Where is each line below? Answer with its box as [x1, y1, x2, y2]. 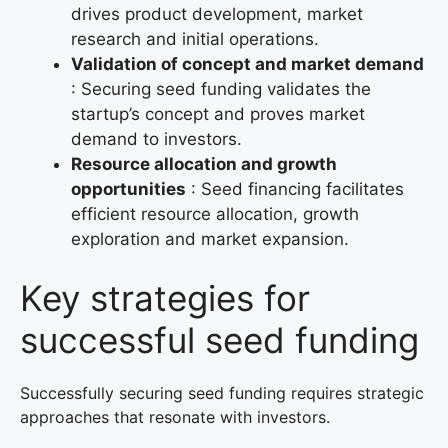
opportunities [71, 178, 186, 199]
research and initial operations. [71, 28, 319, 49]
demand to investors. [71, 128, 242, 149]
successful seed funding [20, 319, 419, 362]
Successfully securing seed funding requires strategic [20, 383, 424, 404]
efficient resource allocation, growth [71, 203, 359, 224]
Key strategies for [20, 277, 310, 320]
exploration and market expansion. [71, 228, 349, 249]
